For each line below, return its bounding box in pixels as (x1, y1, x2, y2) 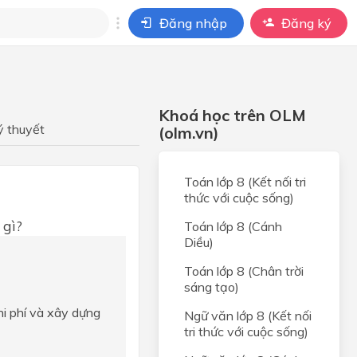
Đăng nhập (159, 14, 228, 31)
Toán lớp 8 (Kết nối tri (184, 174, 306, 190)
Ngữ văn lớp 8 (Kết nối (184, 308, 312, 324)
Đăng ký (280, 14, 331, 31)
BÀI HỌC (59, 108, 129, 126)
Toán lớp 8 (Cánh (184, 218, 282, 234)
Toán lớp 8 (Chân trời (184, 263, 304, 279)
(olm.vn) (159, 123, 219, 143)
